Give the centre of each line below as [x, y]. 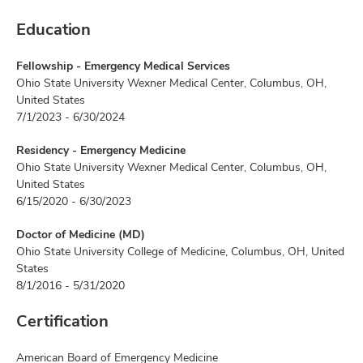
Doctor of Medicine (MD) [81, 234]
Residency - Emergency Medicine [101, 150]
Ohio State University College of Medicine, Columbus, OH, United [180, 251]
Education [53, 29]
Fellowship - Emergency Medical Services [123, 66]
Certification [62, 321]
